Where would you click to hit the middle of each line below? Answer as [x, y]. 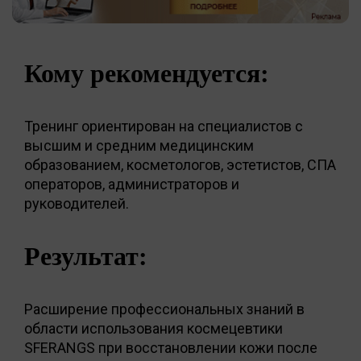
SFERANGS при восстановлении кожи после [171, 347]
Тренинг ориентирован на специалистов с [164, 126]
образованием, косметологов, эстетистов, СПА [180, 164]
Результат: [86, 256]
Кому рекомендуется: [147, 73]
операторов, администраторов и [132, 184]
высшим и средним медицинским [139, 145]
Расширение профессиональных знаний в [164, 309]
